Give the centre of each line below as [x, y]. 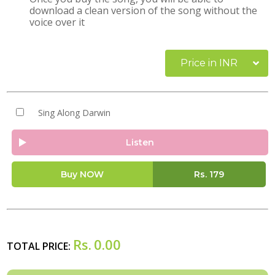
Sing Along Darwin [74, 113]
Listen [140, 142]
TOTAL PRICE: [40, 246]
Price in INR [209, 63]
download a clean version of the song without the [144, 10]
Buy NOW [82, 174]
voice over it [57, 22]
